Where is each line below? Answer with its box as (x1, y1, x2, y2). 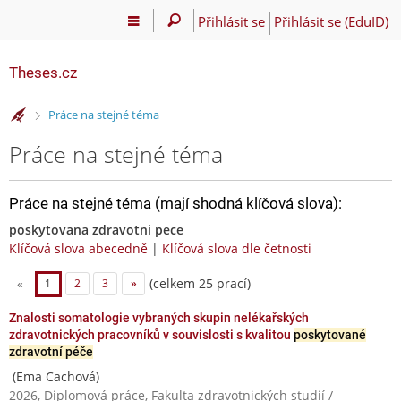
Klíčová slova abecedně (9, 239, 148, 257)
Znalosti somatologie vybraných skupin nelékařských (9, 310, 309, 325)
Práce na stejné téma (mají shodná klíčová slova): (9, 193, 342, 212)
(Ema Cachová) (9, 367, 99, 385)
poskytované (294, 327, 366, 342)
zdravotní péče (9, 344, 93, 359)
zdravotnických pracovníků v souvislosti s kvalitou (9, 327, 294, 342)
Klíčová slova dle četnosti (162, 239, 311, 257)
